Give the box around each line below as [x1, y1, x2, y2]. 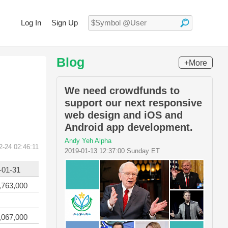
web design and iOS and [65, 109, 183, 121]
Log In [21, 18, 41, 27]
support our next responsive [65, 97, 202, 108]
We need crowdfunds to [65, 85, 180, 96]
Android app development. [65, 122, 193, 133]
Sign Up [51, 18, 78, 27]
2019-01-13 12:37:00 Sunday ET [65, 147, 160, 155]
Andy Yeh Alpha [65, 137, 111, 145]
